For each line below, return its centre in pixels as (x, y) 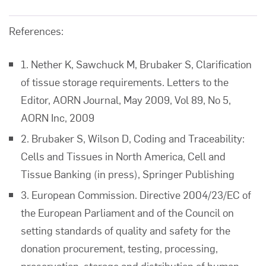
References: (36, 31)
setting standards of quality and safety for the (126, 230)
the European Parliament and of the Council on (127, 212)
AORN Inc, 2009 (58, 117)
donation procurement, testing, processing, (119, 248)
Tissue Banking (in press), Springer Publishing (128, 174)
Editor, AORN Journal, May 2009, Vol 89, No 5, (126, 99)
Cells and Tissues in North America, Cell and (123, 156)
